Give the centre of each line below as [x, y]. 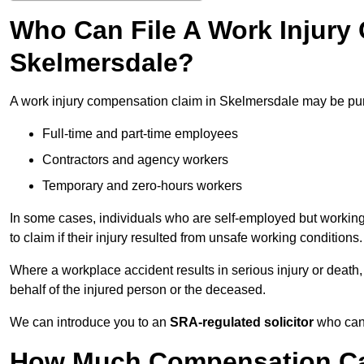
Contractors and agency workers [135, 160]
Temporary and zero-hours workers [142, 186]
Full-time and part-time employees [140, 134]
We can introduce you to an [90, 323]
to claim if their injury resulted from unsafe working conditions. [186, 238]
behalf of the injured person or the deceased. [138, 290]
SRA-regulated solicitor [242, 323]
